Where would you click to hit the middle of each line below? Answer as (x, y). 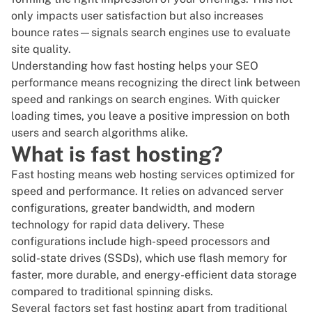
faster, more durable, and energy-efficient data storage (154, 275)
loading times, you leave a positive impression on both (150, 116)
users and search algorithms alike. (100, 133)
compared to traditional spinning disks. (112, 292)
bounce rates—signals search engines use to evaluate (151, 33)
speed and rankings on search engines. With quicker (146, 100)
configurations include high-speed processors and (141, 242)
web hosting (146, 175)
